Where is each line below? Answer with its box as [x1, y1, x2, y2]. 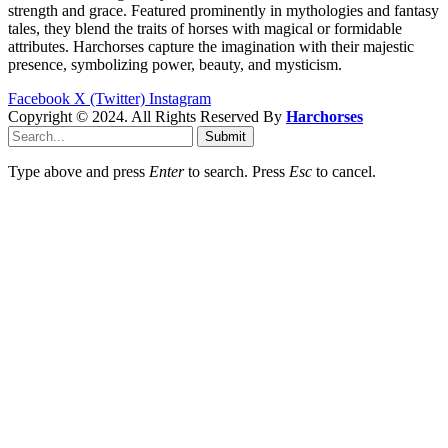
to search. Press [184, 162, 289, 180]
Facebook [8, 89, 70, 107]
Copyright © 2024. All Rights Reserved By [8, 107, 286, 125]
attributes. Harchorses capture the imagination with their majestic [8, 37, 414, 55]
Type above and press [8, 162, 149, 180]
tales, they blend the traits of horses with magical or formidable [8, 19, 402, 37]
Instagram [149, 89, 211, 107]
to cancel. [312, 162, 376, 180]
